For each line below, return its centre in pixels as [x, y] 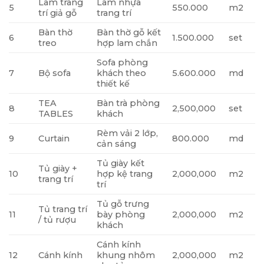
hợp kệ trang [125, 174]
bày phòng [121, 215]
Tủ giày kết [121, 164]
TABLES [56, 114]
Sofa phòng [123, 63]
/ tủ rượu [57, 220]
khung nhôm [126, 255]
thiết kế [113, 84]
